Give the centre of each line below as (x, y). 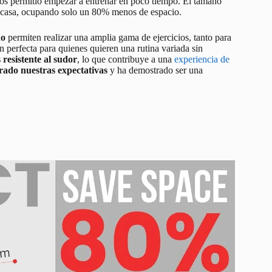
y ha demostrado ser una (155, 70)
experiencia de (202, 59)
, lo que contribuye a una (126, 59)
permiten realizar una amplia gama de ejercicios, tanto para (118, 38)
